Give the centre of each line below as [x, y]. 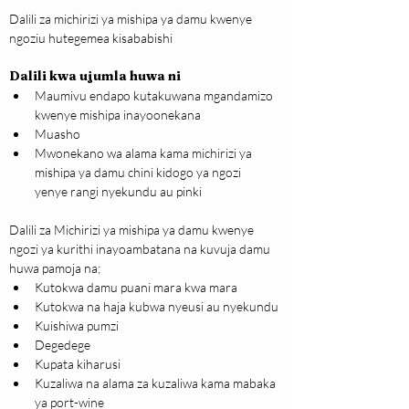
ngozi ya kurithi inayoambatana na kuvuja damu [141, 249]
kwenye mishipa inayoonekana [118, 115]
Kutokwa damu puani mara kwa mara [136, 288]
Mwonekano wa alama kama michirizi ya [145, 153]
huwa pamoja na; [55, 268]
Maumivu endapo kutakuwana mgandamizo [155, 96]
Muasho [58, 134]
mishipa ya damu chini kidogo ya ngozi [139, 173]
